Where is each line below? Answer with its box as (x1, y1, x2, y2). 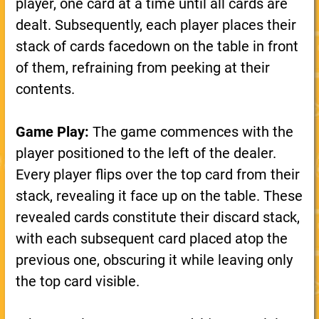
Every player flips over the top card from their (15, 166, 300, 183)
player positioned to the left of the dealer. (15, 145, 276, 162)
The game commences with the (88, 123, 293, 140)
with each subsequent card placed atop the (15, 230, 288, 247)
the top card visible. (15, 273, 140, 290)
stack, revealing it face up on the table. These (15, 187, 303, 204)
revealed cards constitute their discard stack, (15, 209, 300, 226)
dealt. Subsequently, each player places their (15, 16, 296, 33)
